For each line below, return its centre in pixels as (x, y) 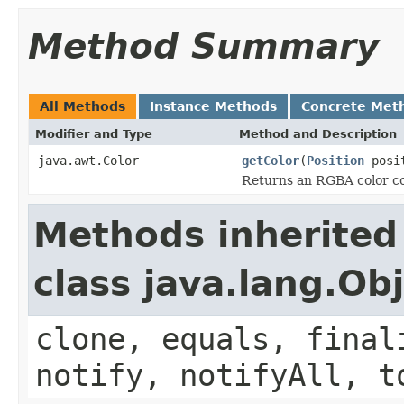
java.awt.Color (88, 160)
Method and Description (318, 133)
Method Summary (203, 46)
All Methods (83, 106)
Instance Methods (213, 106)
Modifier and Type (94, 133)
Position (335, 160)
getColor (271, 160)
